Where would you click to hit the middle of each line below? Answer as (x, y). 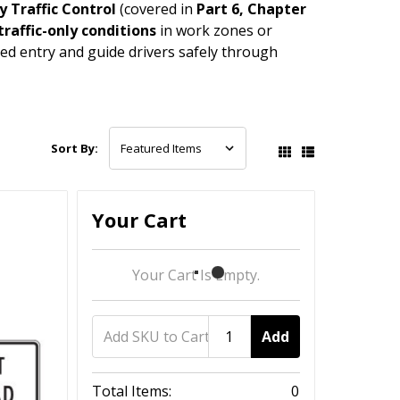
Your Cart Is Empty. (196, 275)
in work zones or (214, 31)
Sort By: (75, 149)
